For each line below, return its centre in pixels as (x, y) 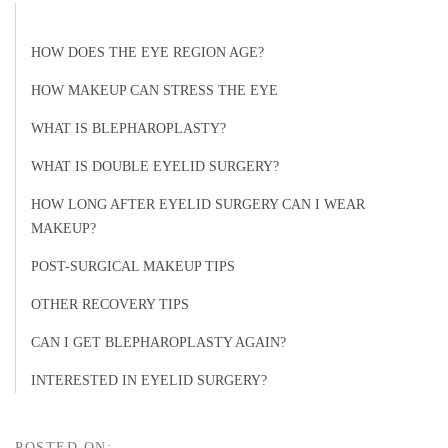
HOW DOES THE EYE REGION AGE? (147, 52)
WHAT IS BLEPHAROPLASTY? (128, 128)
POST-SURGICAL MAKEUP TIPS (133, 266)
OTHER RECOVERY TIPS (110, 304)
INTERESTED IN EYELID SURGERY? (149, 380)
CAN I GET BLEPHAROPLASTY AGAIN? (158, 342)
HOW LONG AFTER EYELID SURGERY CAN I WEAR (198, 204)
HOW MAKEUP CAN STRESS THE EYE (154, 90)
